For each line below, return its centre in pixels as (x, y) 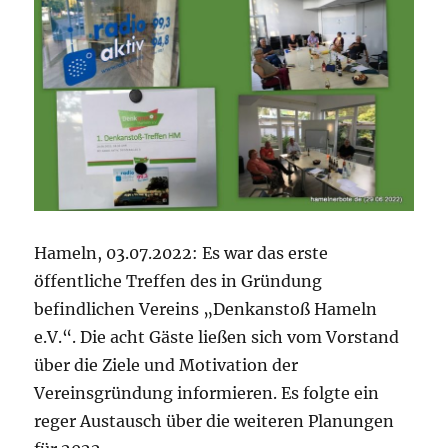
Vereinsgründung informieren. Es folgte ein (207, 392)
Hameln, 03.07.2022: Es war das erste (181, 252)
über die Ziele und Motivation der (166, 364)
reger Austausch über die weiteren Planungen (214, 420)
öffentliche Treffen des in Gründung (178, 280)
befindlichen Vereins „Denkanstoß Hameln (206, 308)
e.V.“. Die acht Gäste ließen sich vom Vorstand (217, 336)
